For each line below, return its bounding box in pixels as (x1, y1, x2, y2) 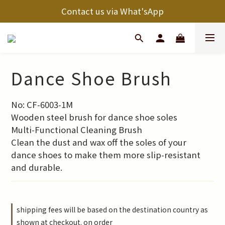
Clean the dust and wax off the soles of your (11, 136, 188, 148)
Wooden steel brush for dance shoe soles (11, 111, 177, 123)
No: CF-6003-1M (11, 98, 73, 110)
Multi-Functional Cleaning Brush (11, 124, 142, 136)
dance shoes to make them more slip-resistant (11, 149, 202, 161)
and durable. (11, 161, 62, 173)
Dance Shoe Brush (11, 66, 172, 90)
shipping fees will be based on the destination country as (17, 204, 208, 214)
